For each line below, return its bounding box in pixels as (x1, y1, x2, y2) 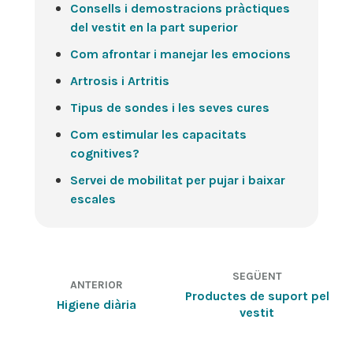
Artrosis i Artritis (70, 73, 169, 88)
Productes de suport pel (184, 288, 329, 303)
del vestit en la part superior (70, 20, 238, 35)
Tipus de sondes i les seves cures (70, 100, 269, 115)
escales (70, 191, 116, 206)
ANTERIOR (69, 277, 123, 292)
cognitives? (70, 146, 139, 161)
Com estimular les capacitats (70, 127, 247, 142)
